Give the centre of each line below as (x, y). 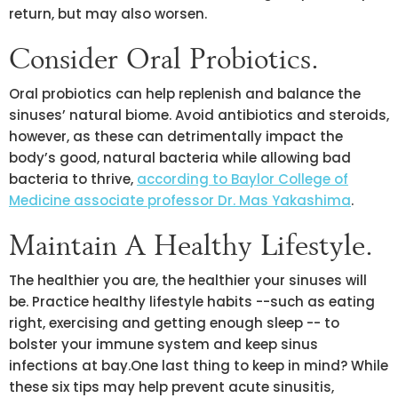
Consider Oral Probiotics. (164, 58)
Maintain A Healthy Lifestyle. (191, 244)
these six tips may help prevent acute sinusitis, (171, 386)
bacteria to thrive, (73, 179)
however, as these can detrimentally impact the (176, 136)
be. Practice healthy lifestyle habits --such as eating (192, 301)
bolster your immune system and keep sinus (163, 344)
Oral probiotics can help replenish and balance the (185, 93)
